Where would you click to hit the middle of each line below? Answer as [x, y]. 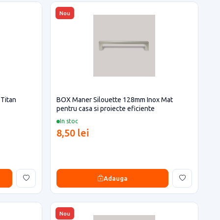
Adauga [116, 178]
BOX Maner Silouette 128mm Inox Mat [115, 100]
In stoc [69, 121]
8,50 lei [73, 133]
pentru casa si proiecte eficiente [106, 109]
